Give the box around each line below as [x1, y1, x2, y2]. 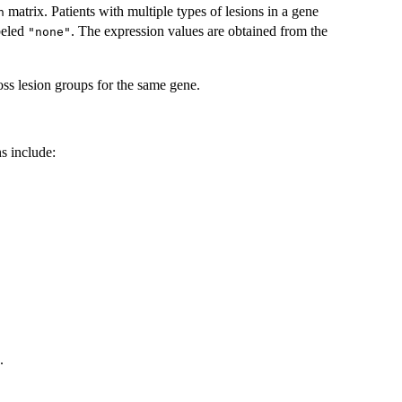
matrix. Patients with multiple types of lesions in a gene [4, 3, 319, 19]
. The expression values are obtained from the [71, 22, 328, 39]
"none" [28, 24, 71, 39]
